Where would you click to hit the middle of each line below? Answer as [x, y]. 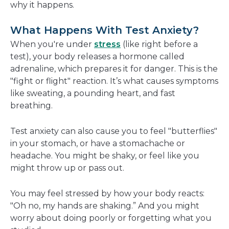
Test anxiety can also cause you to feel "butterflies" [114, 131]
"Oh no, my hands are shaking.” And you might [105, 206]
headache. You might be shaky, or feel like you [105, 156]
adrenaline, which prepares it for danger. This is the [114, 69]
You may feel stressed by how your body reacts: [107, 194]
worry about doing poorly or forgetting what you [111, 218]
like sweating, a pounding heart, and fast [93, 94]
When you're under [52, 44]
